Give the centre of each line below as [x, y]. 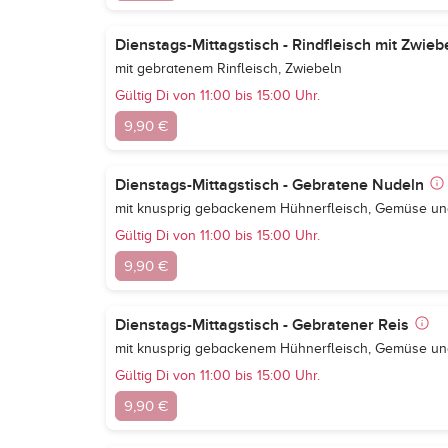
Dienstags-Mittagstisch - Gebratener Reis [262, 325]
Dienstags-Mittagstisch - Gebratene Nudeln [269, 185]
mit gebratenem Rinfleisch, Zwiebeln [228, 68]
